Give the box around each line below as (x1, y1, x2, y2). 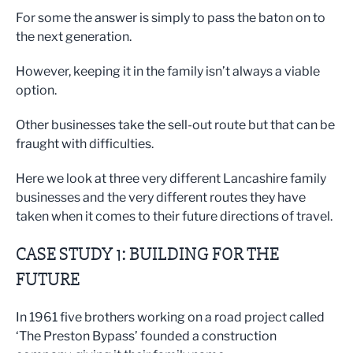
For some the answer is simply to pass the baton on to (16, 9, 325, 25)
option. (16, 82, 57, 98)
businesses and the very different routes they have (16, 189, 306, 205)
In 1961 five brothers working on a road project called (16, 309, 325, 325)
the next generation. (16, 28, 132, 44)
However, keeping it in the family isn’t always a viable (16, 63, 320, 79)
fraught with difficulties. (16, 136, 154, 151)
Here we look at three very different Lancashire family (16, 170, 326, 186)
